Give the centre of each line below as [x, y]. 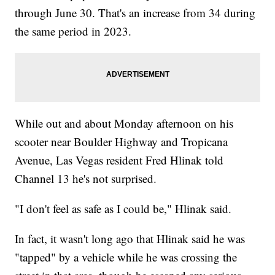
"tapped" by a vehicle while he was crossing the [126, 257]
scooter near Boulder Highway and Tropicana [122, 141]
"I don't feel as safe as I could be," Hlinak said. [123, 208]
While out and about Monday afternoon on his [124, 123]
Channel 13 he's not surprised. [86, 178]
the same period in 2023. [73, 31]
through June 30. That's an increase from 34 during [135, 12]
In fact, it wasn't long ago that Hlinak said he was [130, 238]
